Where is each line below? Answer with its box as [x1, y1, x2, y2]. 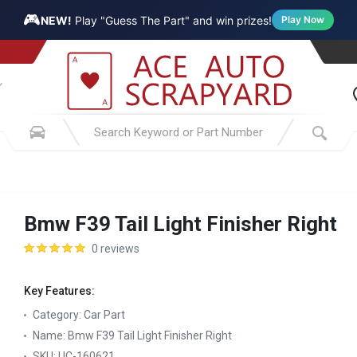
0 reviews [92, 242, 139, 255]
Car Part [84, 308, 125, 321]
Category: [33, 308, 84, 321]
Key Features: [24, 284, 95, 297]
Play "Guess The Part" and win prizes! [72, 13, 272, 27]
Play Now [281, 14, 324, 25]
